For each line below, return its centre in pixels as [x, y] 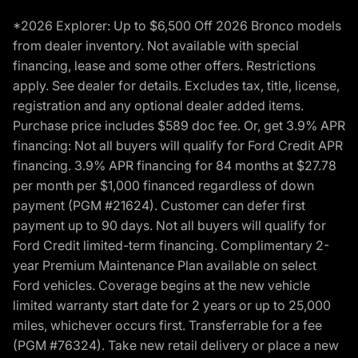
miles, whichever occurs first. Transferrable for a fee [167, 325]
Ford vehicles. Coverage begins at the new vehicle [161, 285]
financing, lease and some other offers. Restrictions [164, 65]
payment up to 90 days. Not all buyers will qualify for [169, 225]
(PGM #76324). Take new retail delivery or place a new [176, 345]
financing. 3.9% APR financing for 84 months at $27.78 [175, 165]
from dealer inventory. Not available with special [156, 45]
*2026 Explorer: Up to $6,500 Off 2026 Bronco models [177, 25]
